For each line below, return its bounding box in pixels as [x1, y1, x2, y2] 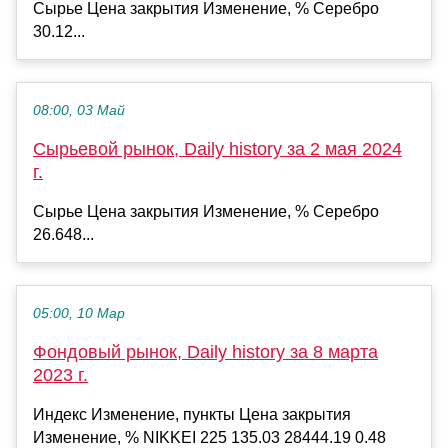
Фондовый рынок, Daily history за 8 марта [33, 341, 378, 362]
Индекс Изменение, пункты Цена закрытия [33, 405, 351, 423]
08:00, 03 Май [33, 102, 125, 118]
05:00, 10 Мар [33, 305, 125, 321]
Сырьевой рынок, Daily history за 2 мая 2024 [33, 138, 402, 159]
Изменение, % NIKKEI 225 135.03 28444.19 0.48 [33, 428, 386, 446]
